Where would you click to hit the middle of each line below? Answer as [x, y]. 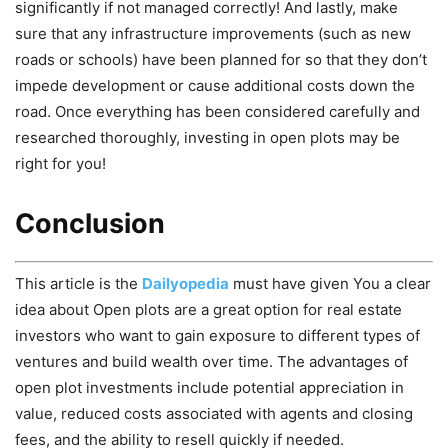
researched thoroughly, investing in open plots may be [207, 138]
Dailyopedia [185, 283]
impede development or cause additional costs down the [215, 86]
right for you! [60, 164]
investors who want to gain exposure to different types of [217, 335]
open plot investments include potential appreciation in [209, 387]
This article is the [78, 283]
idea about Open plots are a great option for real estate [208, 309]
